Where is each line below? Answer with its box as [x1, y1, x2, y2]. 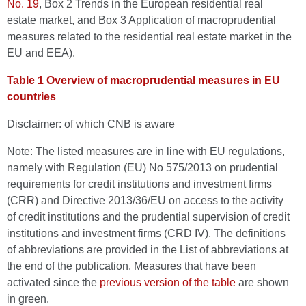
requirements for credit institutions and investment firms [7, 178, 272, 190]
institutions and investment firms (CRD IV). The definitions [7, 227, 286, 239]
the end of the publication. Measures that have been [7, 260, 256, 272]
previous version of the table [100, 277, 236, 288]
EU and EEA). [7, 47, 75, 59]
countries [7, 91, 56, 102]
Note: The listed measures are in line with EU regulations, [7, 145, 285, 157]
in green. [7, 293, 49, 305]
